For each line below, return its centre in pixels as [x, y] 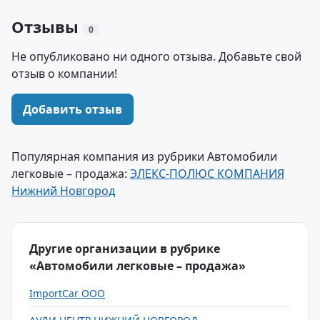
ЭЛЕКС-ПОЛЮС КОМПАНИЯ [207, 174]
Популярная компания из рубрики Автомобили [144, 156]
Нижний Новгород [63, 191]
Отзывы [47, 26]
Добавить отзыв [72, 109]
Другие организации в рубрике [125, 249]
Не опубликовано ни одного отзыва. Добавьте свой [156, 56]
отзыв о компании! [64, 74]
